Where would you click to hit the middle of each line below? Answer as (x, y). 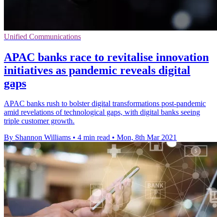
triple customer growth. (39, 121)
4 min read (94, 138)
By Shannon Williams (37, 138)
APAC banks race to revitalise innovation (106, 57)
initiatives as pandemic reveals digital (97, 70)
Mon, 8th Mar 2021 (147, 138)
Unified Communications (42, 36)
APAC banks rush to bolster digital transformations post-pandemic (105, 104)
